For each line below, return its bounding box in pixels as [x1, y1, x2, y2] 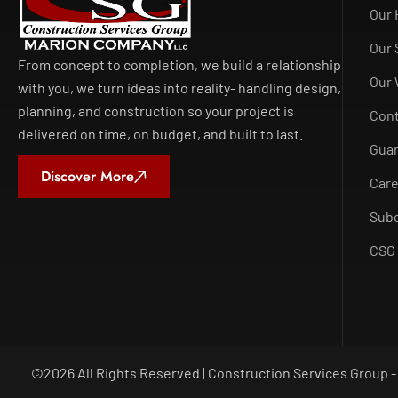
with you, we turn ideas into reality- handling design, [18, 79, 341, 97]
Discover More [41, 166, 134, 187]
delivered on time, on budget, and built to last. [18, 125, 303, 143]
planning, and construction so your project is [18, 102, 294, 120]
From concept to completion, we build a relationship [18, 56, 341, 74]
